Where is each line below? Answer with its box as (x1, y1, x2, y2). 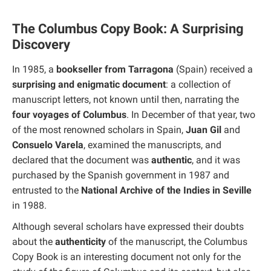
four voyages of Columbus (12, 108, 126, 120)
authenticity (55, 235, 106, 247)
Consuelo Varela (12, 139, 83, 151)
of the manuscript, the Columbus (106, 235, 247, 247)
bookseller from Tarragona (56, 63, 174, 75)
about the (12, 235, 55, 247)
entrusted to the (12, 184, 81, 196)
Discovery (12, 36, 70, 52)
